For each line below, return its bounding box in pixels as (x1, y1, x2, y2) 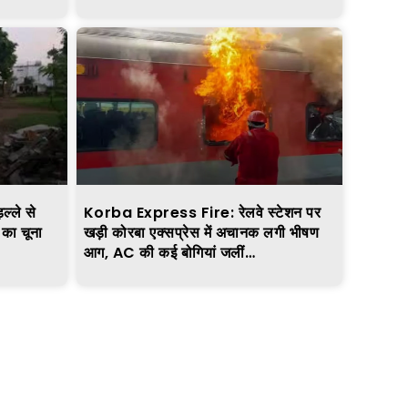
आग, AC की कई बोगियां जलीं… (83, 241, 255, 263)
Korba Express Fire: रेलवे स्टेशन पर (83, 201, 321, 223)
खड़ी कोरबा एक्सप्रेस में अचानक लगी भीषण (83, 221, 319, 243)
